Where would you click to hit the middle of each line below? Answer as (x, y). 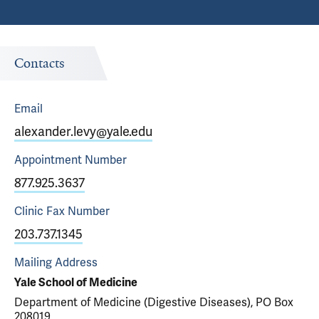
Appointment (48, 160)
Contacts (40, 63)
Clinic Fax (40, 211)
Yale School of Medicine (76, 283)
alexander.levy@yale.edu (83, 131)
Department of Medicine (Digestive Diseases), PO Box (154, 302)
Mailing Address (56, 262)
